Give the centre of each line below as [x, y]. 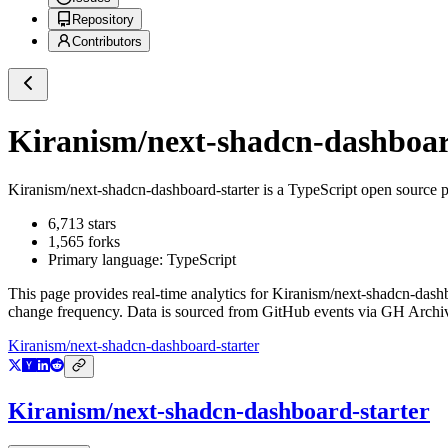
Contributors [107, 42]
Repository [103, 20]
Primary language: [107, 260]
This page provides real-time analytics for [140, 294]
